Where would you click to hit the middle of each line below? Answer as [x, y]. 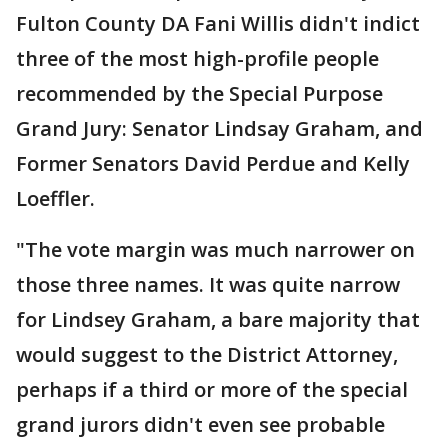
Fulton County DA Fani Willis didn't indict [218, 23]
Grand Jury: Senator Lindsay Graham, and [219, 128]
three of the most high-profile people [197, 58]
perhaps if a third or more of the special [212, 389]
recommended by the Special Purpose [199, 93]
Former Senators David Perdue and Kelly [213, 163]
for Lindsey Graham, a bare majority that [218, 319]
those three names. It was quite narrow [208, 284]
